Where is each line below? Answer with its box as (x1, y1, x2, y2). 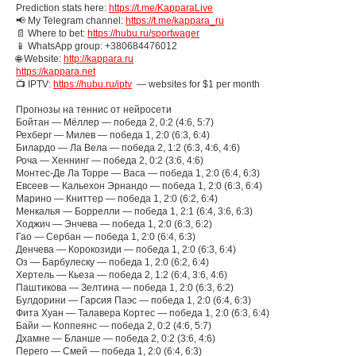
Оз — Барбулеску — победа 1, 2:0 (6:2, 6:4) (16, 257, 209, 268)
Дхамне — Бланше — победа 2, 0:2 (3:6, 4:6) (16, 333, 215, 344)
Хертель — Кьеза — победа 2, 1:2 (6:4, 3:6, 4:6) (16, 269, 227, 281)
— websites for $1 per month (132, 79, 260, 90)
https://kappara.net (16, 66, 95, 77)
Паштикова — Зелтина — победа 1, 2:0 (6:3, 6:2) (16, 282, 234, 293)
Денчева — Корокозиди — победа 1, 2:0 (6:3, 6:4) (16, 244, 236, 255)
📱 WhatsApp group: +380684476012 (16, 41, 177, 52)
